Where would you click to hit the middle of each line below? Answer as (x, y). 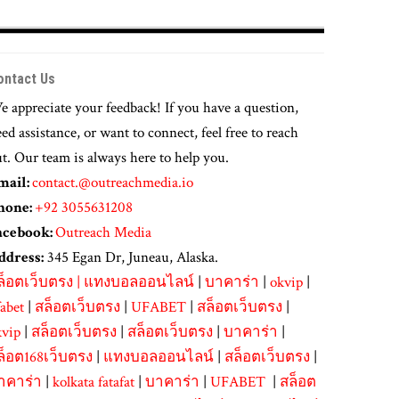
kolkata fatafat (93, 382)
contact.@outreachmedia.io (112, 182)
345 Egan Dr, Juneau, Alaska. (130, 257)
